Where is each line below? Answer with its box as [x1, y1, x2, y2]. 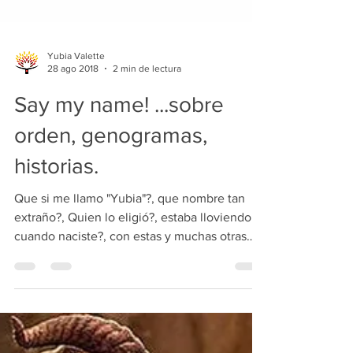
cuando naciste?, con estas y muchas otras [14, 333, 247, 347]
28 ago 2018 [47, 167, 98, 179]
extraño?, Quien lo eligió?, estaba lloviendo [14, 314, 251, 328]
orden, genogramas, [14, 226, 207, 251]
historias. [14, 257, 98, 282]
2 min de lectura [113, 167, 181, 179]
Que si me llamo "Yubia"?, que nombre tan [14, 295, 245, 309]
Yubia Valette [47, 154, 105, 165]
